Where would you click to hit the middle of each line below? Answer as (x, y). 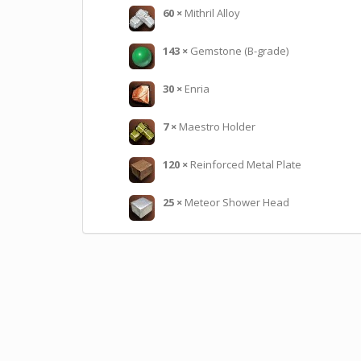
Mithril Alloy (212, 13)
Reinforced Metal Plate (246, 164)
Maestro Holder (217, 127)
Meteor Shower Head (237, 202)
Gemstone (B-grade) (239, 51)
